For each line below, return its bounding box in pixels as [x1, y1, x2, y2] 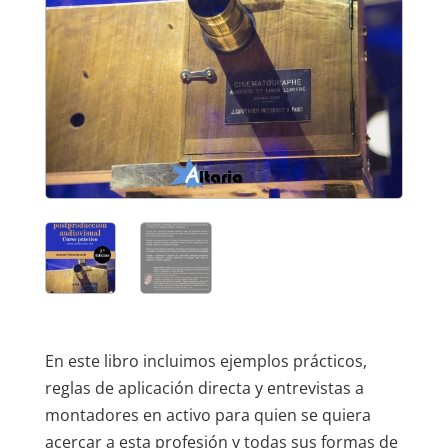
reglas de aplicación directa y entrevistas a [44, 377, 364, 400]
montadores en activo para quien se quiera [44, 404, 371, 427]
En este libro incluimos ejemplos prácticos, [44, 350, 367, 373]
